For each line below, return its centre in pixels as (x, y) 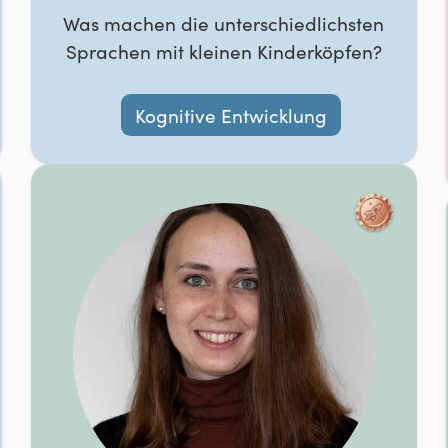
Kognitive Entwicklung (231, 114)
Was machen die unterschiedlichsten (224, 23)
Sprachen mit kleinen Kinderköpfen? (223, 51)
